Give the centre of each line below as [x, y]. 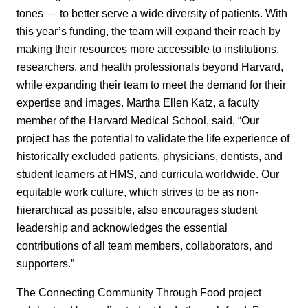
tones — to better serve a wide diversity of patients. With [152, 13]
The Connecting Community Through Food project [139, 292]
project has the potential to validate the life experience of [153, 138]
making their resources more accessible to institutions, [148, 48]
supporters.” [45, 263]
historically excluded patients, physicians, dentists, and [150, 156]
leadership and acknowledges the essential [122, 227]
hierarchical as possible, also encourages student [137, 209]
